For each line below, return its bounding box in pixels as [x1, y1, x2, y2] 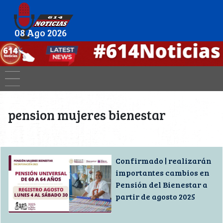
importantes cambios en [115, 167, 210, 178]
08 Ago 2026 [14, 26, 67, 39]
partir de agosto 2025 [115, 191, 195, 202]
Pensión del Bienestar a [115, 179, 208, 190]
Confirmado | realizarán [115, 155, 212, 166]
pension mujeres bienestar [8, 106, 166, 123]
